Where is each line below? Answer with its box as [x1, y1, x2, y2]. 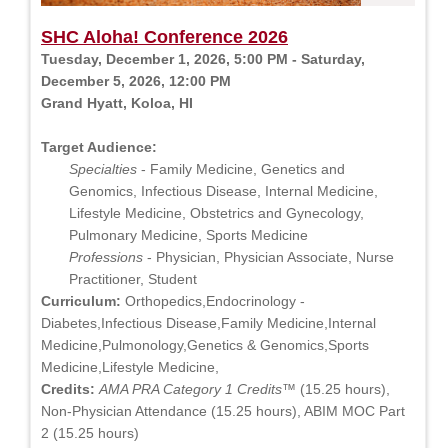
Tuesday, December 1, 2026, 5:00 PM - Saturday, [41, 50, 365, 67]
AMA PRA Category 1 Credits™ [99, 380, 296, 397]
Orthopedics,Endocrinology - [121, 292, 305, 309]
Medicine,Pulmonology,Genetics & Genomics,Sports [41, 336, 369, 353]
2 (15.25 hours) [41, 424, 139, 441]
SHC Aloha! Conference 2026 [41, 26, 288, 47]
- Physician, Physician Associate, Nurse [143, 248, 394, 265]
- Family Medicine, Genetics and [137, 160, 345, 177]
